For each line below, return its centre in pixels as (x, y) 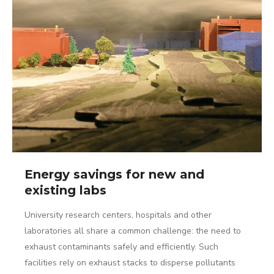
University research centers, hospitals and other (118, 215)
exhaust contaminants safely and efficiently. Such (121, 247)
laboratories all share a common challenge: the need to (133, 231)
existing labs (65, 190)
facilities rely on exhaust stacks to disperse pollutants (130, 263)
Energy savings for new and (114, 174)
